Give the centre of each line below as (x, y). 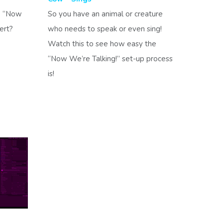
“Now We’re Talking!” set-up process (110, 58)
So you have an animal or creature (105, 14)
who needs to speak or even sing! (106, 29)
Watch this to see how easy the (102, 44)
